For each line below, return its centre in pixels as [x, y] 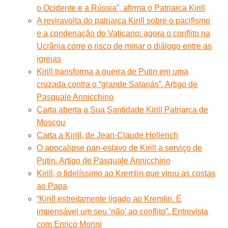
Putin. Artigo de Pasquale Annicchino [104, 160]
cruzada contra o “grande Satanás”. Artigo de [117, 84]
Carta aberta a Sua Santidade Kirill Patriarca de [123, 109]
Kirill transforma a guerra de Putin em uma [113, 71]
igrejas [49, 59]
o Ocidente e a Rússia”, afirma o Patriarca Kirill [121, 8]
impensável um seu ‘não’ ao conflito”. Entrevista [123, 211]
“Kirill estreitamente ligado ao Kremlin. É [109, 198]
